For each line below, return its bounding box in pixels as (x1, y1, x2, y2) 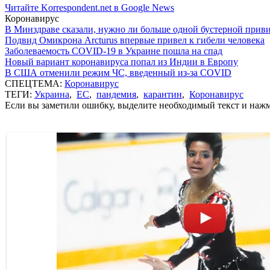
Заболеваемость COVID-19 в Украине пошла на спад (5, 45, 222, 56)
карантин (143, 89, 182, 99)
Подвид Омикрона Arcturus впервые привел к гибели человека (5, 34, 265, 45)
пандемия (96, 89, 136, 99)
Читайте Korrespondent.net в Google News (5, 2, 174, 13)
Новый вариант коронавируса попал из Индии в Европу (5, 56, 238, 67)
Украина (34, 89, 69, 99)
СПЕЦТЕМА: (5, 78, 64, 89)
